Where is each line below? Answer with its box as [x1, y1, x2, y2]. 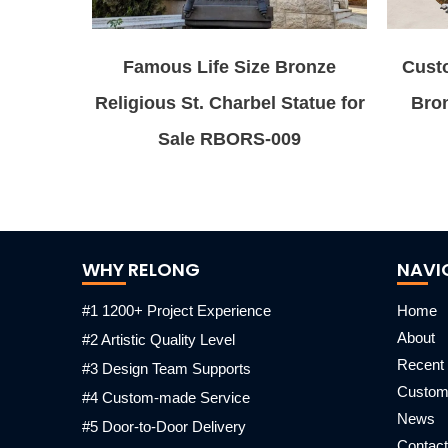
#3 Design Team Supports [82, 360, 251, 377]
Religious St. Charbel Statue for [94, 92, 365, 113]
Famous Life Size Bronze [123, 56, 336, 77]
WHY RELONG [82, 257, 200, 282]
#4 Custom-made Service [82, 389, 250, 406]
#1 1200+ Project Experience [82, 302, 271, 319]
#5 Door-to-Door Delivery [82, 418, 246, 435]
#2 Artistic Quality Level [82, 331, 235, 348]
